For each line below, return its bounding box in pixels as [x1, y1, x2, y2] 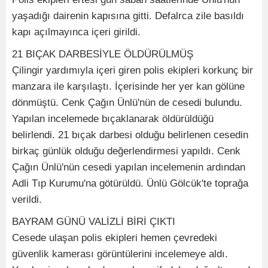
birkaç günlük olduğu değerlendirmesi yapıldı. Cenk [12, 145, 240, 157]
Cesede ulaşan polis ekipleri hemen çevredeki [12, 232, 217, 244]
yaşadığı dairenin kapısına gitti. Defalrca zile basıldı [12, 10, 244, 22]
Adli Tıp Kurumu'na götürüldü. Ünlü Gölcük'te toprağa [12, 178, 248, 190]
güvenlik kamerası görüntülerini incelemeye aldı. [12, 248, 228, 260]
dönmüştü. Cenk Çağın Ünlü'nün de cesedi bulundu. [12, 97, 242, 109]
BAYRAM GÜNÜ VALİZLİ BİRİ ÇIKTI [12, 216, 175, 228]
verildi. [12, 194, 42, 206]
